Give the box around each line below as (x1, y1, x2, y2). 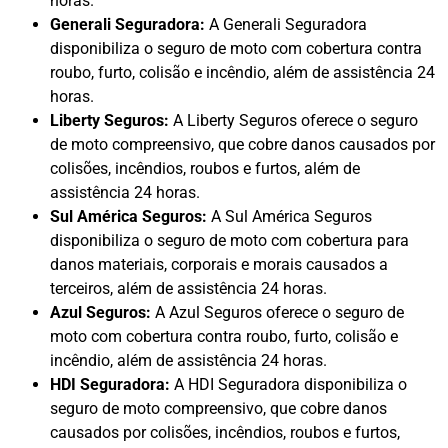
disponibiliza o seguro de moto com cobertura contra (50, 39, 422, 59)
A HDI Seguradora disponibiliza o (170, 375, 407, 395)
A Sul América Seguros (207, 207, 372, 227)
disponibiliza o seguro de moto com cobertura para (50, 231, 409, 251)
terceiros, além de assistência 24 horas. (50, 279, 327, 299)
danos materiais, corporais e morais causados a (50, 255, 388, 275)
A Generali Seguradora (205, 15, 367, 35)
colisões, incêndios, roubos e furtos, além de (50, 159, 360, 179)
